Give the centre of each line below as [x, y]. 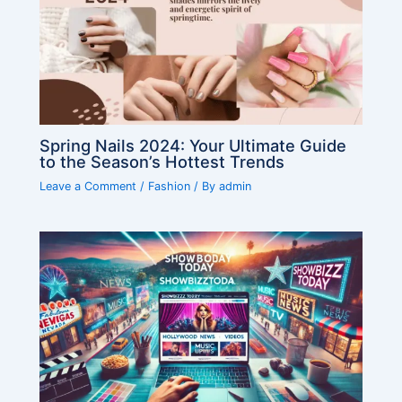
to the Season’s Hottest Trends [162, 162]
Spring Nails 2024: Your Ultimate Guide [193, 146]
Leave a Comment [88, 187]
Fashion [170, 187]
